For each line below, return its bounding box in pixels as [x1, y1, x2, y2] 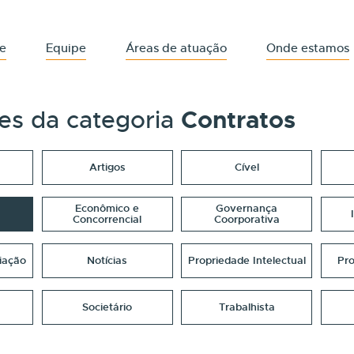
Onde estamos [266, 40, 349, 55]
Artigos [88, 160, 126, 174]
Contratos [181, 105, 296, 135]
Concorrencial [73, 213, 142, 226]
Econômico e [75, 201, 140, 215]
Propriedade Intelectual [187, 254, 306, 267]
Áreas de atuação [126, 40, 227, 55]
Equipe [46, 40, 86, 55]
